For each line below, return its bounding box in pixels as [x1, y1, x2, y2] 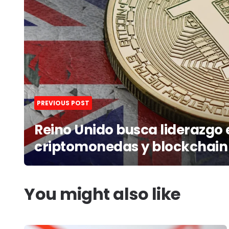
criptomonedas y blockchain [34, 137, 227, 156]
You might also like [24, 182, 180, 205]
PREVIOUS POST [37, 98, 89, 107]
